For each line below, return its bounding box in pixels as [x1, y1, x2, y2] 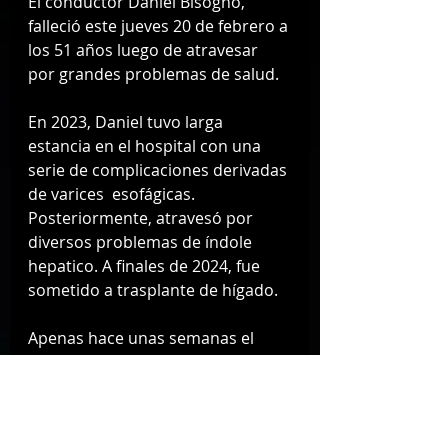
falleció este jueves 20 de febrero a [28, 14, 292, 37]
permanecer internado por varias [28, 422, 284, 445]
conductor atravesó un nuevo [28, 350, 256, 373]
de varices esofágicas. [28, 182, 199, 205]
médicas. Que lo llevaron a [28, 398, 230, 421]
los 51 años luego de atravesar [28, 38, 262, 61]
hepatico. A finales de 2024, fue [28, 254, 264, 277]
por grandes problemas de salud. [28, 62, 283, 85]
